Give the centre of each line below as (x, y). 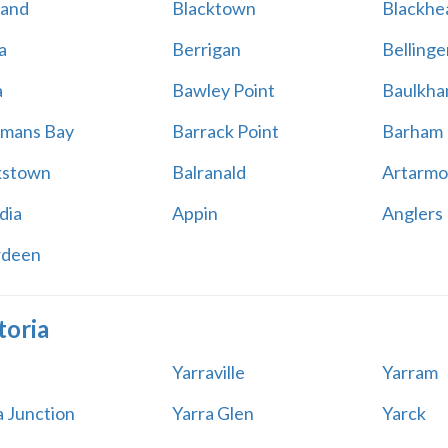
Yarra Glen (212, 413)
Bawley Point (223, 90)
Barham (412, 131)
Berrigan (206, 49)
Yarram (409, 372)
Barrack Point (225, 131)
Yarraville (208, 372)
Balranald (208, 172)
